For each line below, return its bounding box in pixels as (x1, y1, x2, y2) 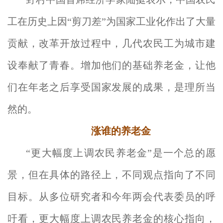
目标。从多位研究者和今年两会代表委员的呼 (7, 191, 216, 202)
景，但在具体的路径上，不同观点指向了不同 (7, 169, 216, 180)
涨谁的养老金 (91, 125, 151, 136)
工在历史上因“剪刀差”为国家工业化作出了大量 (7, 16, 216, 27)
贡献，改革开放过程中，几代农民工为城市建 (7, 38, 216, 49)
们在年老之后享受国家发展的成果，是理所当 (7, 82, 216, 93)
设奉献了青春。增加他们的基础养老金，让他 (7, 60, 216, 71)
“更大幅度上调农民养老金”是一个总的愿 (26, 147, 216, 158)
